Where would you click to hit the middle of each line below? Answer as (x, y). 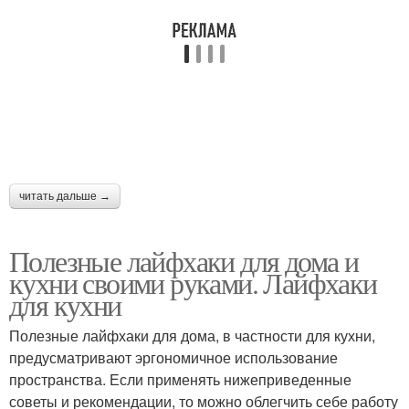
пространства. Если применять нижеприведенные (180, 379)
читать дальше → (65, 196)
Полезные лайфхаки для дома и (184, 261)
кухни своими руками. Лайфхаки (193, 283)
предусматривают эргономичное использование (173, 357)
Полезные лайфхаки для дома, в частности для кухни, (192, 336)
